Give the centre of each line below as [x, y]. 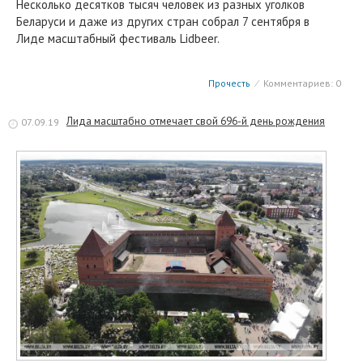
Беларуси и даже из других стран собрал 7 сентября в [163, 22]
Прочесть [229, 83]
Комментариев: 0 [301, 83]
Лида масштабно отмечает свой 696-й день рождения [196, 121]
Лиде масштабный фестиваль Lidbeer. [118, 39]
